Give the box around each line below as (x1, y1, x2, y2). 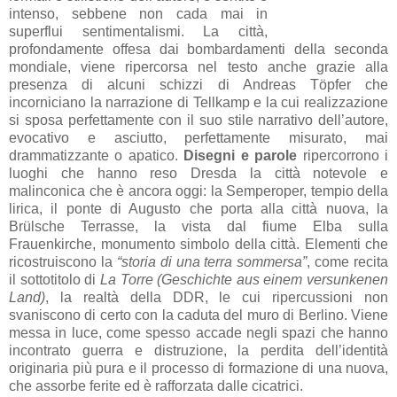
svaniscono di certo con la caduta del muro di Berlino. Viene (9, 307, 388, 323)
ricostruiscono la (9, 253, 117, 269)
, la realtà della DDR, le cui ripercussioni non (45, 289, 388, 305)
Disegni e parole (183, 147, 298, 163)
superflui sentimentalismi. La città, (9, 23, 269, 39)
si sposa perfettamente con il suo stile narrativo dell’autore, (9, 112, 388, 128)
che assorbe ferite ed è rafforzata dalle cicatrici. (9, 378, 303, 393)
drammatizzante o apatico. (9, 147, 184, 163)
